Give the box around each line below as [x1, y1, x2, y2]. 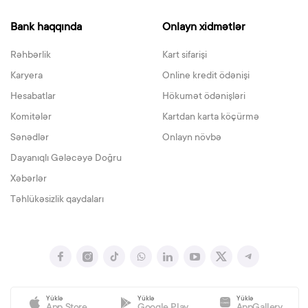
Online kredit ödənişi [162, 71, 250, 82]
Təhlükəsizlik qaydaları [10, 195, 104, 206]
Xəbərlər [10, 174, 47, 185]
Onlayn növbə [162, 133, 221, 144]
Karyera [10, 71, 43, 82]
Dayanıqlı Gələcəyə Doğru [10, 153, 122, 164]
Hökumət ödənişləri [162, 91, 245, 102]
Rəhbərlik [10, 50, 51, 61]
